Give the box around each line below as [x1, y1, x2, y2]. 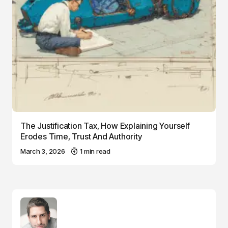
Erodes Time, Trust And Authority [20, 131, 142, 141]
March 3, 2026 [20, 147, 65, 155]
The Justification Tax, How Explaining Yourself [20, 120, 190, 131]
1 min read [80, 147, 110, 155]
